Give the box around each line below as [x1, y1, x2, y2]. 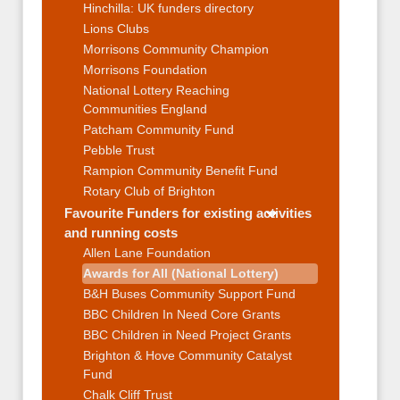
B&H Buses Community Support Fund [83, 286, 296, 301]
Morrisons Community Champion [83, 41, 269, 56]
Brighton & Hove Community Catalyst [83, 347, 292, 362]
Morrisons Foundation [83, 62, 207, 77]
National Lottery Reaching [83, 82, 229, 97]
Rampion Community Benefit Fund [83, 162, 278, 178]
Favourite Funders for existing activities [64, 204, 312, 221]
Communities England [83, 101, 207, 116]
